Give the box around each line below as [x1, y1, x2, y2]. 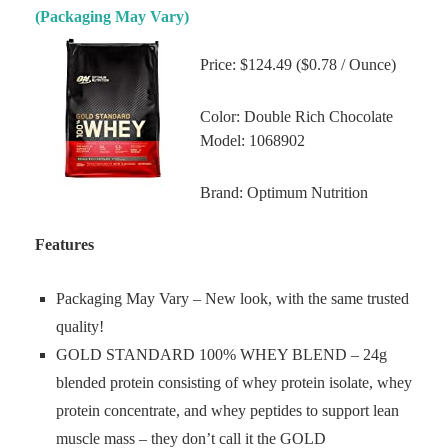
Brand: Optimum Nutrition [200, 184, 368, 201]
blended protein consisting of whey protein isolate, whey [56, 374, 412, 391]
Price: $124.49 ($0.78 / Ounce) [200, 56, 396, 73]
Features [35, 236, 94, 253]
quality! [56, 318, 104, 335]
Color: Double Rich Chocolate [200, 108, 393, 125]
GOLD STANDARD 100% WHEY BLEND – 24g [56, 346, 387, 363]
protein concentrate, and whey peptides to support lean [56, 402, 399, 419]
